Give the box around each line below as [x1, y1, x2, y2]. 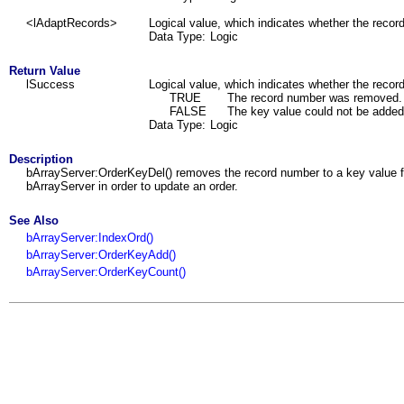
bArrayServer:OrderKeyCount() [26, 265, 186, 279]
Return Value [9, 64, 80, 78]
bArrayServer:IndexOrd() [26, 231, 153, 244]
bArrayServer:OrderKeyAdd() [26, 248, 176, 262]
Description [9, 152, 73, 166]
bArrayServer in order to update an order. [26, 179, 238, 193]
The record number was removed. [227, 91, 402, 105]
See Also [9, 214, 59, 227]
